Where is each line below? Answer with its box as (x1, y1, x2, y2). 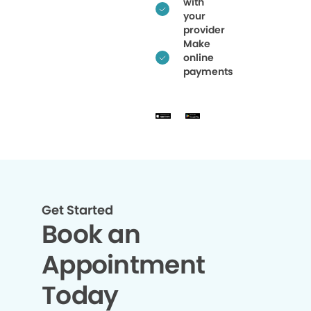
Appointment (42, 247, 205, 283)
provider (183, 22, 225, 37)
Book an (42, 217, 140, 252)
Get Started (42, 201, 113, 219)
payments (183, 64, 233, 78)
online (183, 50, 214, 65)
